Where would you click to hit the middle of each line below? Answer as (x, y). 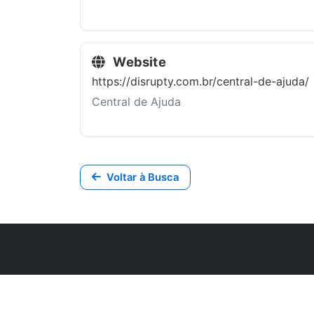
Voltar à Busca (143, 177)
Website (138, 61)
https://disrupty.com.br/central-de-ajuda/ (200, 82)
